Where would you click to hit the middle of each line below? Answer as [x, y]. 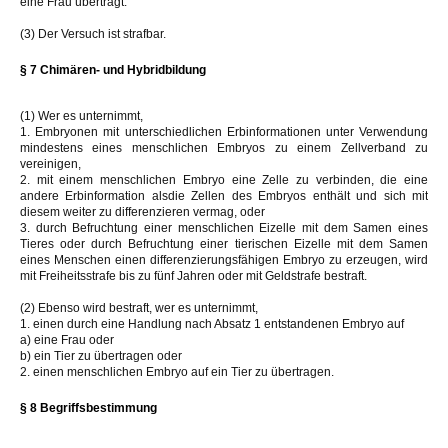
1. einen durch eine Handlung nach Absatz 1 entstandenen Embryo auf [212, 323]
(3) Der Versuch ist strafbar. [93, 33]
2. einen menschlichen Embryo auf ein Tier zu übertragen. [177, 371]
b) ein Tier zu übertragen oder [101, 355]
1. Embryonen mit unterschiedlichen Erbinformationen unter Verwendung [224, 131]
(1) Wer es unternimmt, [81, 115]
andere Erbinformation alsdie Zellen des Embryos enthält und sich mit [224, 195]
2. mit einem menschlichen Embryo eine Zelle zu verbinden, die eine [224, 179]
